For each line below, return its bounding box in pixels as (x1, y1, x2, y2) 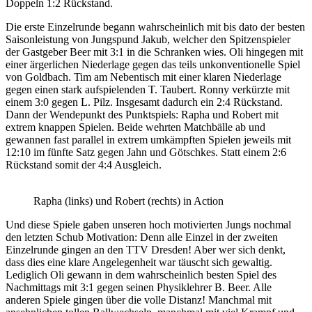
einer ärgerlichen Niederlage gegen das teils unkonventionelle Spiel (6, 58, 300, 70)
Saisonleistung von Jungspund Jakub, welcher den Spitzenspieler (6, 33, 290, 45)
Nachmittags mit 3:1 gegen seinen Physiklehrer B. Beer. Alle (6, 281, 272, 293)
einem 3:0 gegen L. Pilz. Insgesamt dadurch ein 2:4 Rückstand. (6, 95, 283, 108)
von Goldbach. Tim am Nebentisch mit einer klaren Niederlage (6, 70, 281, 83)
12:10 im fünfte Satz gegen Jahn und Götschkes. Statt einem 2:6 (6, 146, 286, 158)
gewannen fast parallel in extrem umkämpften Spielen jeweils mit (6, 133, 291, 146)
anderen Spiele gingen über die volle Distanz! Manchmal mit (6, 293, 272, 306)
